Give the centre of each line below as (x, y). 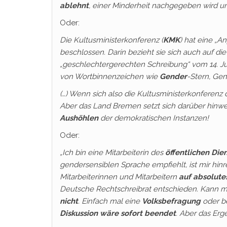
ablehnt (74, 6)
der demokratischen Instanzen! (154, 118)
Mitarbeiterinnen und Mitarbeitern (119, 177)
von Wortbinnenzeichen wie (110, 77)
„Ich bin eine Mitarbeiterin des (112, 153)
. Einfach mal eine (110, 201)
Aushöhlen (79, 118)
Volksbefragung (171, 201)
